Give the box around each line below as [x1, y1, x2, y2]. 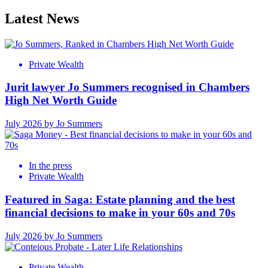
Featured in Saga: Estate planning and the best [5, 193, 235, 206]
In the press [29, 160, 72, 171]
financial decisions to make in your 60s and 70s [5, 206, 235, 219]
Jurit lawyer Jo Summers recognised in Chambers [5, 81, 249, 94]
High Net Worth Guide [5, 94, 117, 107]
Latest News [5, 10, 79, 26]
